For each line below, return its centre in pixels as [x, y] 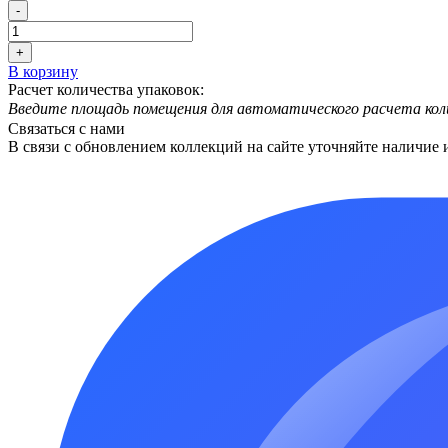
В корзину [43, 71]
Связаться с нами [66, 128]
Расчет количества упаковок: [106, 89]
